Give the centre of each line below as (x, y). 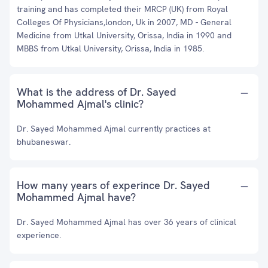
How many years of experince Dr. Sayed (113, 185)
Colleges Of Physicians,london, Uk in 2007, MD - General (124, 22)
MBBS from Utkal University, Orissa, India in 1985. (110, 48)
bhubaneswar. (44, 142)
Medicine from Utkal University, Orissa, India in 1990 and (124, 35)
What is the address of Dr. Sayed (97, 92)
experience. (39, 235)
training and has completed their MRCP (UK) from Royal (122, 9)
